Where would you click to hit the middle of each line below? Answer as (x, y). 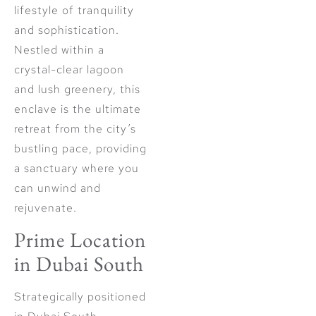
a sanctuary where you (77, 169)
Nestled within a (59, 50)
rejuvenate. (45, 208)
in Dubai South (79, 264)
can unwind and (57, 188)
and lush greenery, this (77, 90)
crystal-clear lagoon (69, 70)
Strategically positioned (80, 297)
